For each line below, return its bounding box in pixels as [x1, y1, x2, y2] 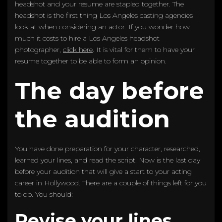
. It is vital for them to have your [93, 45, 195, 54]
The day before [15, 76, 204, 105]
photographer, [15, 45, 63, 54]
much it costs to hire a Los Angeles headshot [15, 33, 160, 43]
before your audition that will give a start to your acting [15, 166, 192, 176]
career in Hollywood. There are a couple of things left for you [15, 178, 207, 187]
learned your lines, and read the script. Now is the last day [15, 155, 200, 165]
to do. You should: [15, 189, 73, 199]
